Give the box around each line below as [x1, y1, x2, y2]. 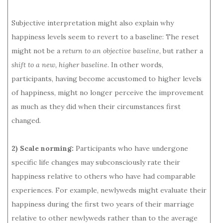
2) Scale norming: [11, 143, 74, 153]
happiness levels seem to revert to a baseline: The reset [11, 32, 199, 41]
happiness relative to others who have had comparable [11, 171, 196, 181]
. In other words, [108, 60, 163, 69]
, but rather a [159, 46, 203, 55]
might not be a [11, 46, 62, 55]
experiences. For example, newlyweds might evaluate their [11, 185, 207, 195]
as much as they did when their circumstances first [11, 102, 181, 111]
